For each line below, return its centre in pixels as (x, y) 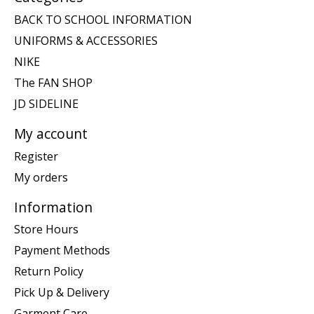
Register (36, 156)
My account (51, 133)
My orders (41, 177)
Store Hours (46, 230)
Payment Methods (62, 251)
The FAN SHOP (53, 82)
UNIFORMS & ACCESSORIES (86, 40)
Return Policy (49, 272)
